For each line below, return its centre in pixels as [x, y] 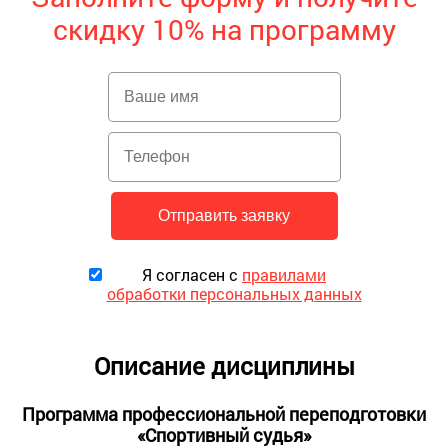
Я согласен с [192, 274]
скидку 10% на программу [224, 29]
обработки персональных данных [234, 293]
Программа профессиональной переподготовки [224, 413]
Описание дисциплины [224, 365]
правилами [284, 274]
